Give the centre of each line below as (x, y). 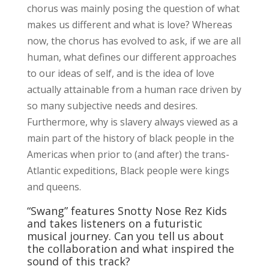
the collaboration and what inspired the (130, 248)
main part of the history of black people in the (130, 138)
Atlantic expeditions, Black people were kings (128, 170)
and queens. (54, 186)
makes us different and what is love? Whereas (129, 24)
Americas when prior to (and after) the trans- (128, 154)
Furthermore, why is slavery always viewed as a (132, 122)
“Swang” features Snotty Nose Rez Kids (127, 210)
